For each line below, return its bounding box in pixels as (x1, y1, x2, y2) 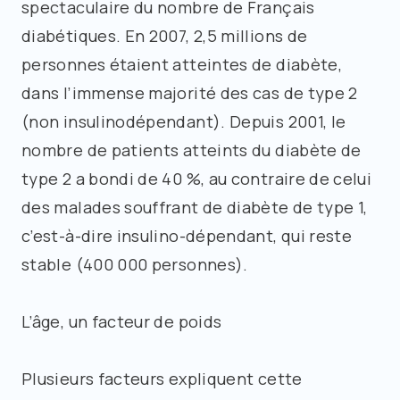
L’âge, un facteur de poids (21, 310, 222, 332)
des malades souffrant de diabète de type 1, (21, 196, 368, 218)
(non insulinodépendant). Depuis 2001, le (21, 110, 346, 132)
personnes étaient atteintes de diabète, (21, 53, 343, 75)
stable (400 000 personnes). (21, 253, 248, 275)
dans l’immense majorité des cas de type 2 (21, 81, 358, 104)
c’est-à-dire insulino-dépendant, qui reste (21, 224, 353, 246)
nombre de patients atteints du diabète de (21, 138, 362, 161)
